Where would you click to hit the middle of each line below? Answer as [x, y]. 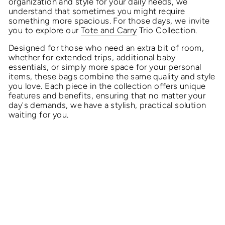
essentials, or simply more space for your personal [105, 67]
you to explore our [45, 30]
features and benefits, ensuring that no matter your [107, 96]
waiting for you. [39, 115]
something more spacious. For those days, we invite [109, 21]
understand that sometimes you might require [97, 11]
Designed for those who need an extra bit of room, [106, 48]
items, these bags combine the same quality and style [112, 77]
